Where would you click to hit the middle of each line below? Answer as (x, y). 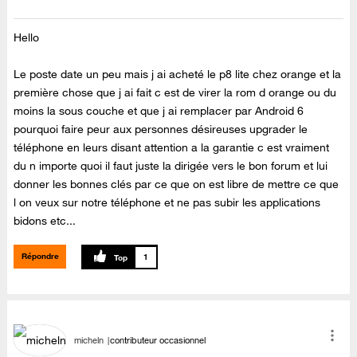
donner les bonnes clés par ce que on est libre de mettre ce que (177, 184)
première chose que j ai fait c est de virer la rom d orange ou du (175, 92)
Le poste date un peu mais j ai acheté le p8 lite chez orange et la (178, 74)
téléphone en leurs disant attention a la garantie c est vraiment (172, 147)
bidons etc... (45, 220)
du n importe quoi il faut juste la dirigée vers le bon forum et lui (171, 165)
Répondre (40, 257)
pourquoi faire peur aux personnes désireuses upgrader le (161, 129)
